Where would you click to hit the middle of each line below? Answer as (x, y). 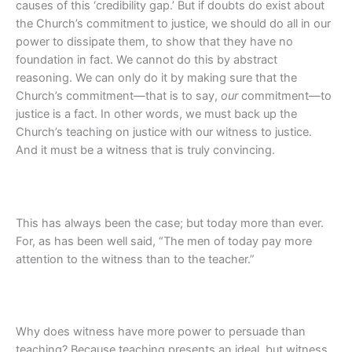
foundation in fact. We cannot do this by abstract (147, 60)
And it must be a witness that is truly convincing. (145, 150)
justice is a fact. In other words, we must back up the (156, 114)
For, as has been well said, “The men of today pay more (164, 241)
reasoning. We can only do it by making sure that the (156, 78)
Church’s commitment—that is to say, (118, 96)
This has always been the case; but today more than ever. (170, 223)
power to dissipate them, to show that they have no (154, 42)
